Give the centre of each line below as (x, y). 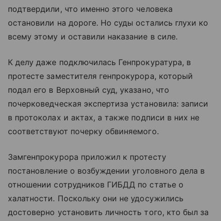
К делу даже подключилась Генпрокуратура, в (100, 62)
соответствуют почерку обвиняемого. (83, 131)
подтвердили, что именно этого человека (90, 9)
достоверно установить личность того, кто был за (109, 212)
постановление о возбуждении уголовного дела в (107, 171)
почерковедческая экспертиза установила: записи (108, 104)
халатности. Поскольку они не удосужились (96, 199)
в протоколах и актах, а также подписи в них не (104, 118)
